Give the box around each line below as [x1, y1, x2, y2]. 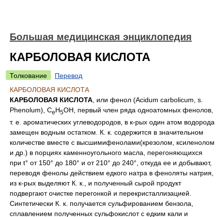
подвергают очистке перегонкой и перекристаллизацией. [10, 189, 191, 197]
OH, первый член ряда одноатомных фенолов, [63, 106, 213, 114]
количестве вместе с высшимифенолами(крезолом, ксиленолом [10, 138, 215, 146]
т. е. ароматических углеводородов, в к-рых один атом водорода [10, 118, 215, 126]
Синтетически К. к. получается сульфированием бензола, [10, 199, 193, 207]
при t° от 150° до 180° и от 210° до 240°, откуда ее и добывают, [10, 158, 212, 167]
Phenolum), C [10, 106, 52, 114]
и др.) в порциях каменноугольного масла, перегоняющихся [10, 148, 202, 156]
